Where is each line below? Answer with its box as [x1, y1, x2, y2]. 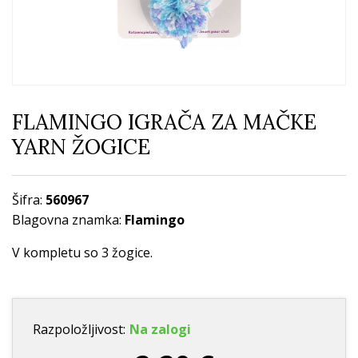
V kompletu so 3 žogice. [12, 244, 153, 262]
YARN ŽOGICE [12, 133, 150, 161]
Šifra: [12, 191, 46, 209]
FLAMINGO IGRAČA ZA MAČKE [12, 109, 316, 136]
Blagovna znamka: [12, 211, 125, 229]
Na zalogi [129, 320, 191, 339]
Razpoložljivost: [33, 320, 125, 339]
